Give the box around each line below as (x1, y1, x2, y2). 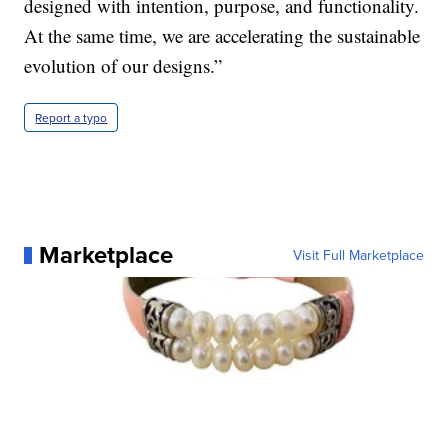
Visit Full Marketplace (292, 245, 424, 266)
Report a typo (35, 109, 108, 127)
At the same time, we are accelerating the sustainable (24, 23, 421, 49)
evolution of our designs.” (24, 53, 223, 79)
